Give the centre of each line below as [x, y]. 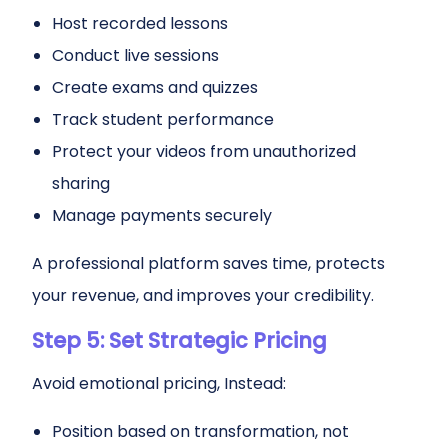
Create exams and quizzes [155, 87]
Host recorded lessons [140, 23]
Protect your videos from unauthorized [204, 151]
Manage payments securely [162, 215]
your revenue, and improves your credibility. [203, 295]
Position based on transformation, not [200, 431]
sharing [81, 183]
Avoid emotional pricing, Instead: [159, 383]
